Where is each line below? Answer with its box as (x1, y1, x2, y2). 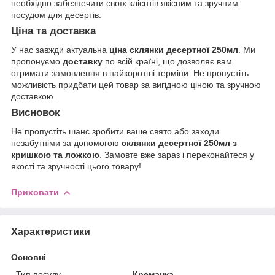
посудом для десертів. (11, 10, 101, 20)
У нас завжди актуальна (11, 45, 109, 55)
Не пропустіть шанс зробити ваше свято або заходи (11, 126, 219, 136)
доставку (63, 56, 103, 67)
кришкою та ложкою (11, 149, 99, 160)
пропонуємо (11, 56, 63, 67)
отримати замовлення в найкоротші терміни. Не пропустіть (11, 68, 249, 79)
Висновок (11, 107, 60, 119)
